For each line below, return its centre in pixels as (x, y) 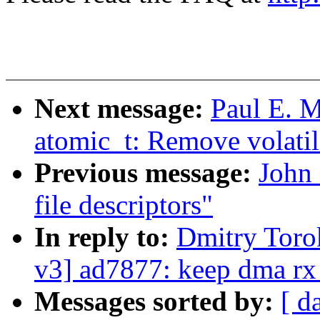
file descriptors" (124, 205)
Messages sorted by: (157, 301)
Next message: (122, 109)
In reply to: (105, 237)
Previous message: (146, 173)
